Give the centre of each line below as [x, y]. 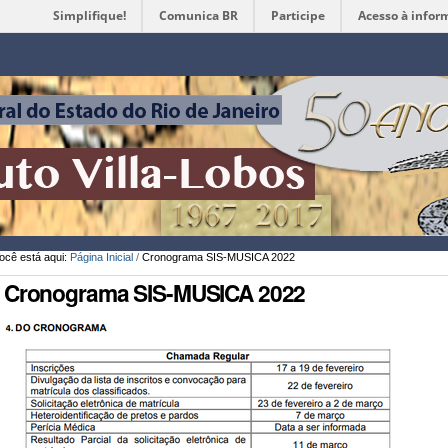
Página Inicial [101, 257]
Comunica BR [198, 15]
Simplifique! [89, 15]
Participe [298, 15]
